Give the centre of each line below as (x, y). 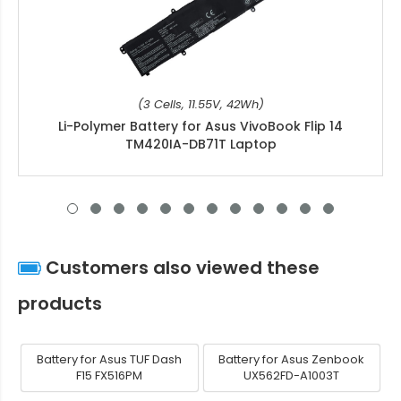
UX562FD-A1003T (292, 376)
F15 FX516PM (110, 376)
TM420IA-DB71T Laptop (200, 145)
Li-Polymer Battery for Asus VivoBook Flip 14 (200, 127)
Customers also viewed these (180, 268)
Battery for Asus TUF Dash (110, 360)
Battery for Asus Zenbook (292, 360)
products (60, 304)
